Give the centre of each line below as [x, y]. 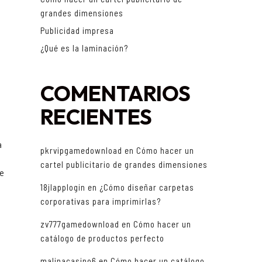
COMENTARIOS [115, 94]
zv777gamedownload [80, 224]
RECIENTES [96, 117]
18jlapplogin [63, 187]
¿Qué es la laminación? [84, 48]
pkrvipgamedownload [81, 151]
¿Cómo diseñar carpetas [146, 187]
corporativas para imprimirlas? [100, 201]
